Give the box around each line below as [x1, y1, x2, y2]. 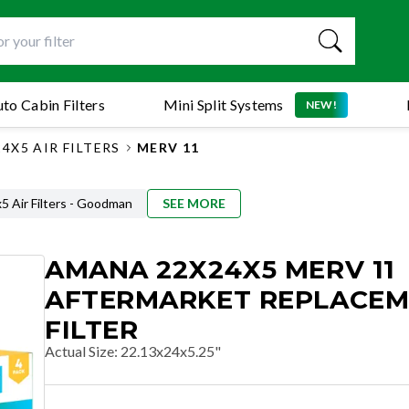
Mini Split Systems [163, 95, 284, 113]
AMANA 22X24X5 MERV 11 [45, 254, 395, 285]
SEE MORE [163, 195, 226, 211]
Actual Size [45, 342, 114, 360]
